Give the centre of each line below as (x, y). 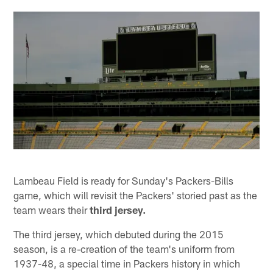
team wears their (52, 209)
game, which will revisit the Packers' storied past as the (136, 195)
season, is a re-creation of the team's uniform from (124, 248)
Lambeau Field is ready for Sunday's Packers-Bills (124, 180)
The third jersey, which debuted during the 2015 (119, 234)
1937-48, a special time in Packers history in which (127, 263)
